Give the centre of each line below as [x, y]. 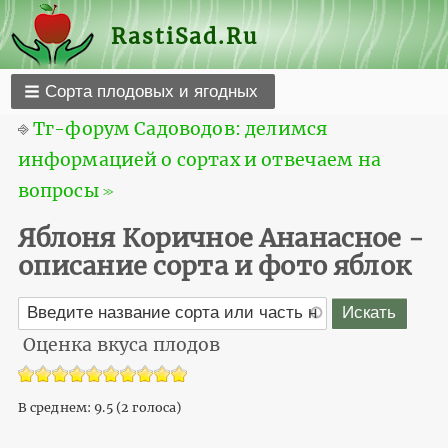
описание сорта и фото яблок [214, 265]
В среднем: [56, 408]
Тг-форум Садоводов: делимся [180, 128]
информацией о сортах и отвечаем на [199, 159]
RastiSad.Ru [185, 37]
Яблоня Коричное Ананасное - [220, 237]
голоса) [155, 408]
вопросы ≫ [66, 190]
